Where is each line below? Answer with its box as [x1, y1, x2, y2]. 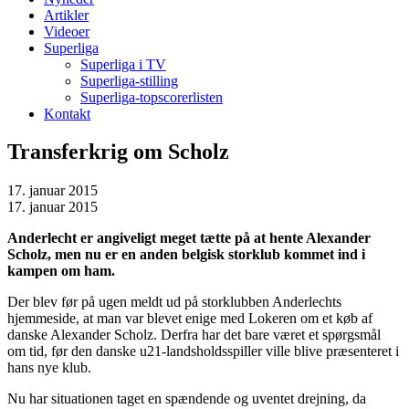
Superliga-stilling [80, 72, 178, 89]
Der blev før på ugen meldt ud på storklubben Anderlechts [7, 294, 341, 310]
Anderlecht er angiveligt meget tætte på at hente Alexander [7, 230, 371, 246]
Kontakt [44, 105, 90, 121]
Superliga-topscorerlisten [80, 89, 223, 105]
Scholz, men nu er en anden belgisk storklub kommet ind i [7, 246, 365, 263]
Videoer [44, 23, 89, 39]
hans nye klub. [7, 360, 91, 376]
